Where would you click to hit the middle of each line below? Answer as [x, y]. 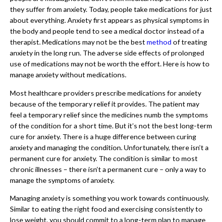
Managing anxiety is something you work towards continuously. [110, 198]
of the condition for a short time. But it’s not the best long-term [111, 125]
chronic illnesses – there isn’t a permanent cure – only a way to [108, 169]
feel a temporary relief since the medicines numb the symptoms [109, 114]
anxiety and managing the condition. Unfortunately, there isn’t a [109, 147]
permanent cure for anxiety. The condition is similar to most [104, 158]
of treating [189, 42]
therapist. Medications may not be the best [78, 42]
